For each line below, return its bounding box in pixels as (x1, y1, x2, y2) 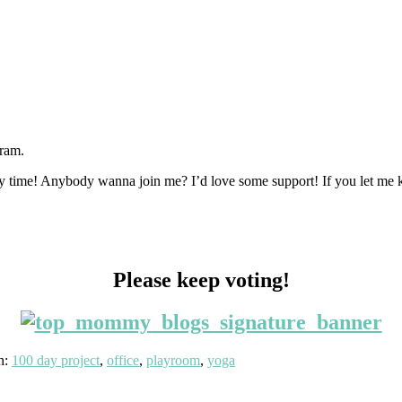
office (107, 352, 139, 368)
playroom (146, 352, 200, 368)
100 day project (12, 352, 100, 368)
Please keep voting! (112, 267, 290, 292)
